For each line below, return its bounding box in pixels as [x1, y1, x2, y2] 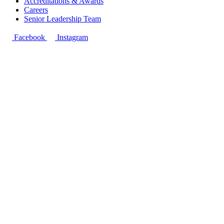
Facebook [12, 32, 47, 41]
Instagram [55, 32, 88, 41]
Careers [24, 5, 48, 14]
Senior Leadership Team [24, 14, 101, 23]
